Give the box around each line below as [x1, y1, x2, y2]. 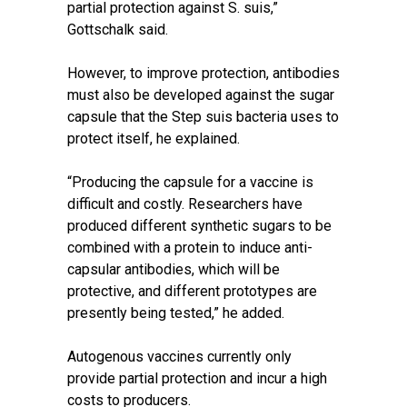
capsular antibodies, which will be [67, 261, 280, 278]
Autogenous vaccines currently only [67, 348, 292, 365]
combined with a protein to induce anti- [67, 239, 313, 256]
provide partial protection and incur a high [67, 370, 327, 387]
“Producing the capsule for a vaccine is [67, 174, 313, 191]
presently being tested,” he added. [67, 304, 288, 322]
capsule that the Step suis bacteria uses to [67, 108, 339, 125]
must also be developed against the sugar [67, 86, 334, 104]
